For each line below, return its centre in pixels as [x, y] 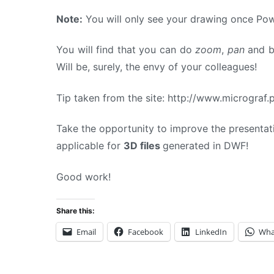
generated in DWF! [206, 146]
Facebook [146, 231]
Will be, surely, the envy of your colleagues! [157, 67]
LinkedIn [211, 231]
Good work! [83, 176]
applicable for [90, 146]
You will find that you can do [126, 50]
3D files [143, 146]
